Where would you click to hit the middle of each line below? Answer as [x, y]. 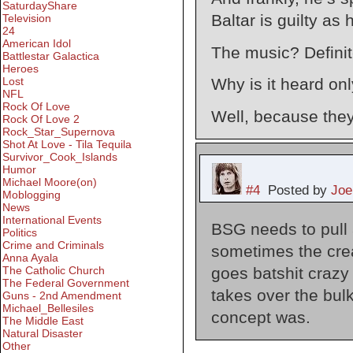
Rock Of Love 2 [41, 119]
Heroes [20, 69]
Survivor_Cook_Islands [60, 157]
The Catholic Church [54, 271]
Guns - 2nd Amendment [62, 296]
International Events [52, 220]
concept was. [260, 317]
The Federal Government [66, 283]
